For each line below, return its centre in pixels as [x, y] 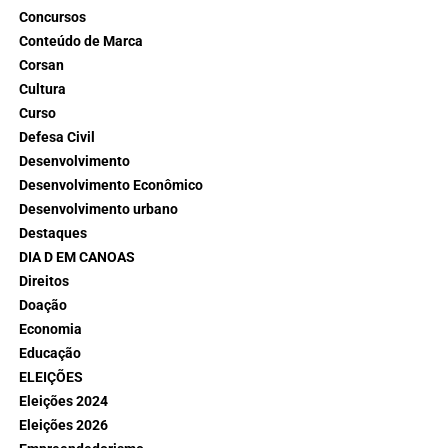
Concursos [52, 17]
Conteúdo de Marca [80, 41]
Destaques [52, 233]
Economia [50, 329]
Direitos [43, 281]
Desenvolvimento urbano [98, 209]
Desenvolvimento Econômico [110, 185]
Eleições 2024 [63, 401]
